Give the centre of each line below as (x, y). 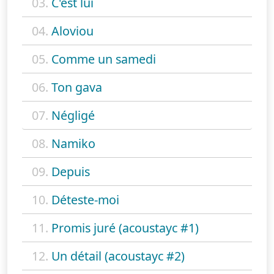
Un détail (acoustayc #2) (118, 256)
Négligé (73, 116)
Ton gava (77, 87)
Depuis (71, 172)
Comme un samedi (104, 59)
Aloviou (72, 31)
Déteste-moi (85, 200)
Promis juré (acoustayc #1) (125, 228)
